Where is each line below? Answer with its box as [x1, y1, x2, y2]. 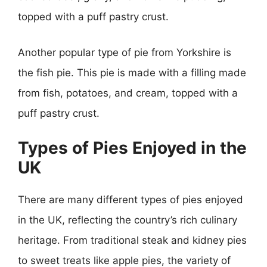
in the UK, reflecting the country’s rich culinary [18, 214, 237, 226]
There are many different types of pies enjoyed [18, 194, 243, 206]
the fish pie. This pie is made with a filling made [18, 66, 246, 79]
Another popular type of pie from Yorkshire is [18, 46, 231, 58]
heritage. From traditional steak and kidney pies [18, 234, 247, 246]
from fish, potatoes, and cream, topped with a [18, 86, 238, 99]
